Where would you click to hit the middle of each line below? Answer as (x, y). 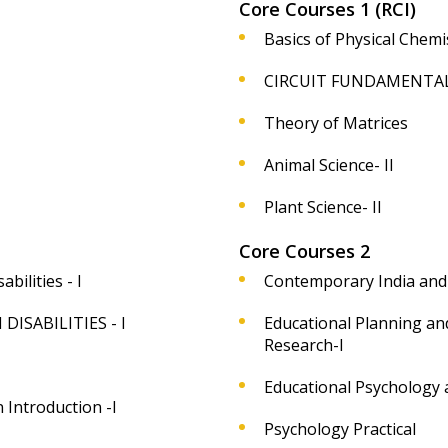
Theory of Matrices (336, 123)
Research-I (304, 345)
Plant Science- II (323, 207)
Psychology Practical (340, 429)
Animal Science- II (329, 165)
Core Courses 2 (304, 251)
